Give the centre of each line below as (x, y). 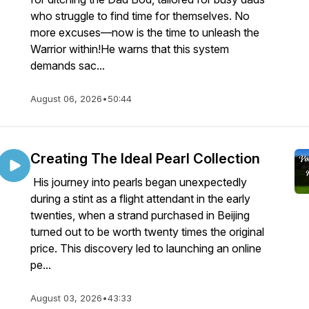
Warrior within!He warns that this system (130, 49)
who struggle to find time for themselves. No (140, 16)
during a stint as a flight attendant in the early (140, 199)
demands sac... (68, 66)
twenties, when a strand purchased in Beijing (140, 215)
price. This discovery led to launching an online (146, 248)
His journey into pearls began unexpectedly (139, 182)
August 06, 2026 (66, 99)
